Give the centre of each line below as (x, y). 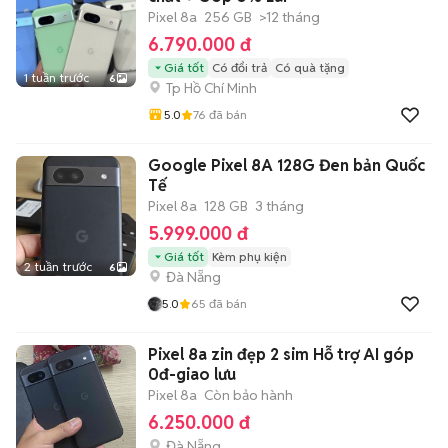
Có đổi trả (239, 67)
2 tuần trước (58, 266)
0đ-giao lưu (192, 374)
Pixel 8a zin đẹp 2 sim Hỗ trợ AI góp (281, 354)
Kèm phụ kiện (249, 256)
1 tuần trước (56, 77)
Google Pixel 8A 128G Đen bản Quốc (286, 165)
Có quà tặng (310, 67)
